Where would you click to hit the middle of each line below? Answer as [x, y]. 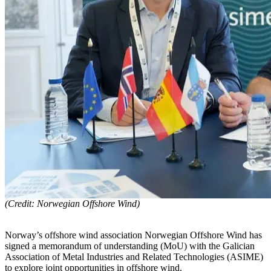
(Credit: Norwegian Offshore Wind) [72, 203]
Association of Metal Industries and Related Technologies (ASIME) [134, 256]
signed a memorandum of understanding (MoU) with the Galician [130, 246]
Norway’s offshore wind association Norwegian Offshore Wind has [133, 235]
